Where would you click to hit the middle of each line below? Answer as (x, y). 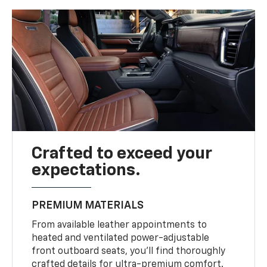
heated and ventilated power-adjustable (121, 239)
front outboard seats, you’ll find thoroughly (129, 252)
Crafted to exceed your (122, 154)
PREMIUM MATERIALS (88, 206)
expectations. (86, 171)
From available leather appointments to (119, 226)
